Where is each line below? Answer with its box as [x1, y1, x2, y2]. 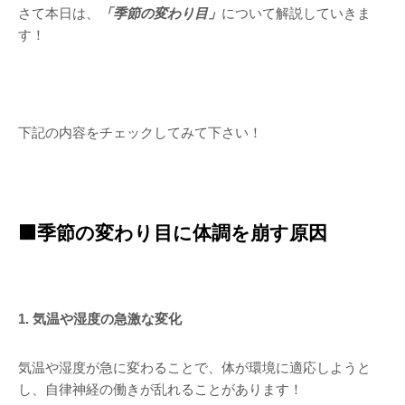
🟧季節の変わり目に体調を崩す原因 [18, 222, 327, 243]
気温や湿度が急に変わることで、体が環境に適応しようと [18, 360, 371, 375]
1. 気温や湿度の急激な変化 [18, 311, 182, 326]
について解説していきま [221, 5, 371, 21]
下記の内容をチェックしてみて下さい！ [18, 125, 262, 140]
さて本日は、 [18, 5, 99, 21]
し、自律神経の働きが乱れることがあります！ [18, 381, 303, 397]
